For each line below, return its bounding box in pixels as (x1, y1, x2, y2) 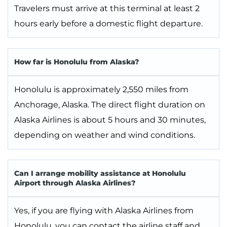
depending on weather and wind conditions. (14, 130, 195, 140)
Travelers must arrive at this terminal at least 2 (14, 4, 200, 14)
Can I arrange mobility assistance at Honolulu (14, 169, 186, 178)
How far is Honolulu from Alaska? (14, 57, 139, 67)
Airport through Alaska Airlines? (14, 178, 135, 188)
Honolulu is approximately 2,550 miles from (14, 85, 188, 95)
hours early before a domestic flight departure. (14, 19, 203, 29)
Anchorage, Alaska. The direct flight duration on (14, 100, 205, 110)
